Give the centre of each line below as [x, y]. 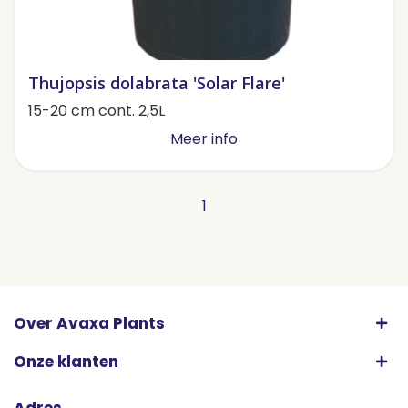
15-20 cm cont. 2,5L [97, 110]
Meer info [204, 138]
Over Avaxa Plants [89, 323]
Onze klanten [66, 361]
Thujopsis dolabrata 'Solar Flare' [157, 82]
